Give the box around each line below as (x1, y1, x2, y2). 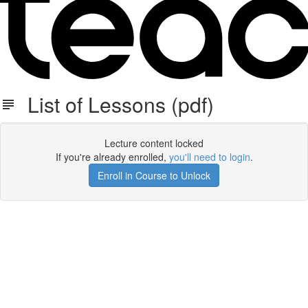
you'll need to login (168, 150, 250, 164)
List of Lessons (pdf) (16, 89, 214, 119)
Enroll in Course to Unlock (98, 168, 210, 182)
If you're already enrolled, (55, 150, 169, 164)
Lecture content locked (104, 136, 203, 150)
